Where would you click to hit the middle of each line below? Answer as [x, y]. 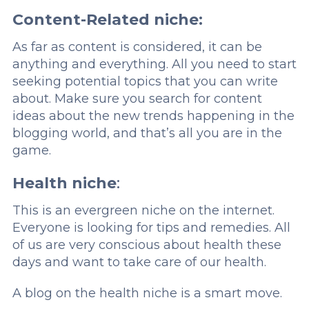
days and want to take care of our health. [139, 262]
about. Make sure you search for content [137, 99]
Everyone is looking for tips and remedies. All [151, 228]
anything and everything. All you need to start [154, 64]
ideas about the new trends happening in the [153, 116]
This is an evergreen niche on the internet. [143, 211]
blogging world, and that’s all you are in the [147, 133]
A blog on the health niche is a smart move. [147, 293]
